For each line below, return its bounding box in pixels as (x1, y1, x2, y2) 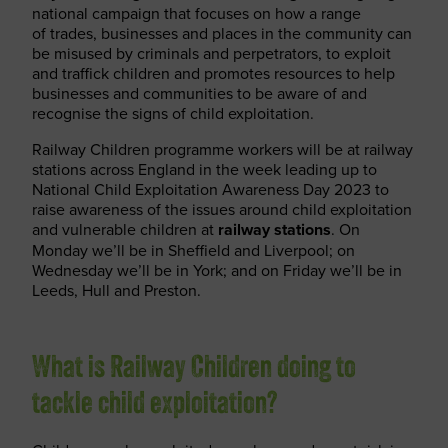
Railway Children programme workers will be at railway (32, 138, 413, 160)
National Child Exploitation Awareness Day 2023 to (32, 178, 389, 200)
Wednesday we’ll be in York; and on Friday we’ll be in (32, 259, 402, 281)
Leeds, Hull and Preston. (32, 279, 201, 301)
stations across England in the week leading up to (32, 158, 377, 180)
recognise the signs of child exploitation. (32, 102, 314, 124)
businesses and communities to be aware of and (32, 82, 367, 104)
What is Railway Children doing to (32, 354, 356, 385)
